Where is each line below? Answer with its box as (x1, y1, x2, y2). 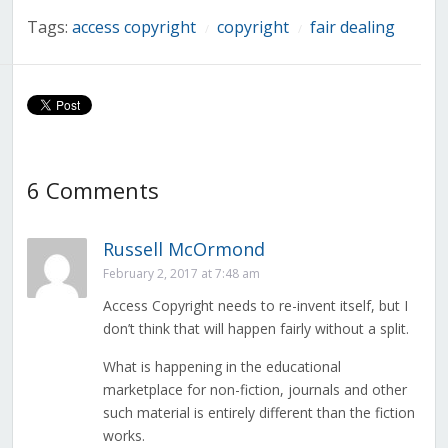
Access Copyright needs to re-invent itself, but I (102, 296, 408, 316)
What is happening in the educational (102, 357, 341, 377)
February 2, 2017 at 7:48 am (102, 265, 260, 283)
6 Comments (26, 175, 159, 206)
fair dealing (309, 16, 395, 39)
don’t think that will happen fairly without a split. (102, 319, 409, 339)
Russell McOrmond (102, 237, 265, 262)
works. (102, 426, 145, 446)
